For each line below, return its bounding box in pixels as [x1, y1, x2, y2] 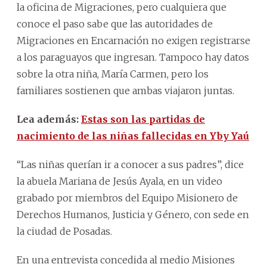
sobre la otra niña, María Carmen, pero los [17, 67, 209, 80]
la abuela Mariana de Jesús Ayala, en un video [17, 175, 222, 187]
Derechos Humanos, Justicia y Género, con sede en [17, 208, 249, 221]
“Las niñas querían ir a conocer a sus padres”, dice [17, 158, 244, 170]
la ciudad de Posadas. [17, 225, 112, 237]
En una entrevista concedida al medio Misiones [17, 253, 235, 266]
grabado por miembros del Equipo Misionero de [17, 191, 238, 204]
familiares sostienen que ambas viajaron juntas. [17, 84, 234, 97]
